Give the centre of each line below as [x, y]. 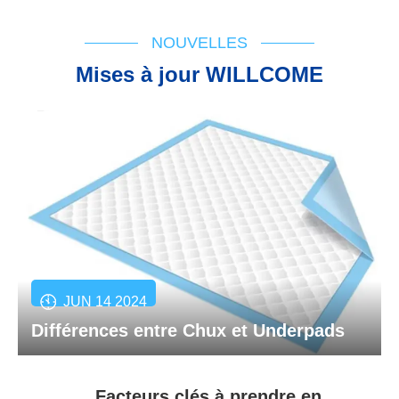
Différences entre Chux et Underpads [188, 330]
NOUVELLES [199, 43]
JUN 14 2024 [105, 301]
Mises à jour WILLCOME [199, 75]
